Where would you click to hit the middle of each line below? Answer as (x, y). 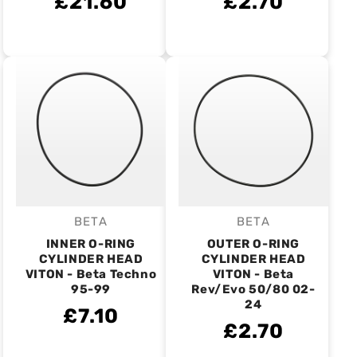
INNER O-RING (91, 244)
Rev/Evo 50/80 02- (253, 289)
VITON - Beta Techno (91, 274)
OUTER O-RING (253, 244)
